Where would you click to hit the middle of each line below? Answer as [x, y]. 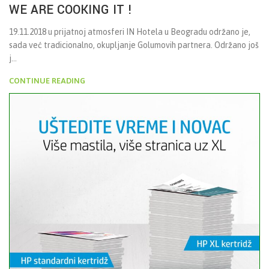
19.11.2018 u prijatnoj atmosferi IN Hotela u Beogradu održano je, [130, 32]
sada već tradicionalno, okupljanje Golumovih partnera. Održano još [134, 45]
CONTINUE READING [47, 80]
